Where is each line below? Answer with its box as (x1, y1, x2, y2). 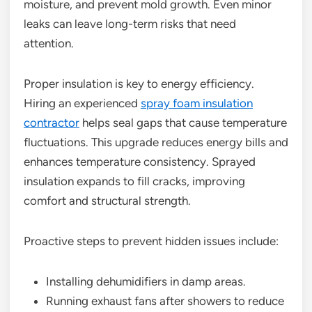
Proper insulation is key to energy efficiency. (24, 77, 254, 91)
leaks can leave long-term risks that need (24, 17, 236, 31)
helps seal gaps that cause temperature (79, 116, 287, 130)
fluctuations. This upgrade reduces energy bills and (24, 135, 288, 150)
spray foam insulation (141, 96, 253, 111)
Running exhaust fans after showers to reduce (46, 294, 284, 309)
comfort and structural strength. (24, 194, 191, 208)
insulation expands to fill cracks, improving (24, 174, 245, 189)
